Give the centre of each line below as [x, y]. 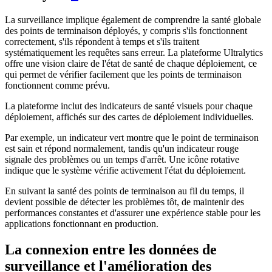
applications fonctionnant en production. [82, 223]
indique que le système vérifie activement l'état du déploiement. [125, 170]
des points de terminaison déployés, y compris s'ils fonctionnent [126, 30]
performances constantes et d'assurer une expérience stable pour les [133, 212]
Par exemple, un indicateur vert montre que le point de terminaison [132, 137]
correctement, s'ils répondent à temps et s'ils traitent [102, 41]
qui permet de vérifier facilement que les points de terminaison [123, 74]
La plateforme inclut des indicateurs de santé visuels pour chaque [129, 106]
